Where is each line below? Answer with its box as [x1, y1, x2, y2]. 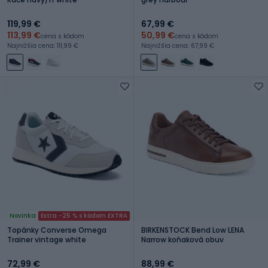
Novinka [10, 211, 36, 220]
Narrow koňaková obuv [141, 234, 224, 245]
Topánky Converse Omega [7, 224, 106, 235]
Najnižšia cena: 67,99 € [141, 41, 214, 50]
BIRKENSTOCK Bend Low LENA [141, 224, 244, 235]
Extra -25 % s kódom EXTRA [41, 211, 127, 220]
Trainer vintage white [7, 234, 86, 245]
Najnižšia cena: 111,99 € [7, 41, 78, 50]
